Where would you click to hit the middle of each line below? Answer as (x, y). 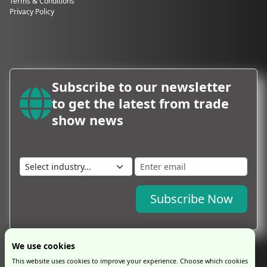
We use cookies (44, 246)
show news (88, 120)
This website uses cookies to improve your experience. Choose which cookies (130, 261)
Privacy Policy (32, 12)
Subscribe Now (192, 199)
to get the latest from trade (140, 103)
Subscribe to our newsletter (142, 87)
